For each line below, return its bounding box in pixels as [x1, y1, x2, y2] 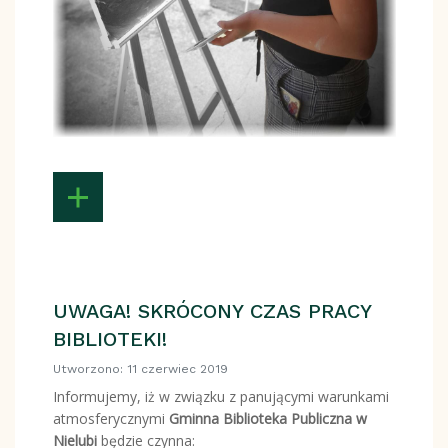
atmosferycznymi [52, 408, 169, 428]
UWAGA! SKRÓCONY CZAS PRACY [52, 298, 371, 323]
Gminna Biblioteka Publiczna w [168, 408, 367, 428]
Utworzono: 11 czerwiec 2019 [52, 361, 228, 376]
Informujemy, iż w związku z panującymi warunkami [52, 386, 389, 406]
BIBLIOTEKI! [52, 326, 167, 351]
